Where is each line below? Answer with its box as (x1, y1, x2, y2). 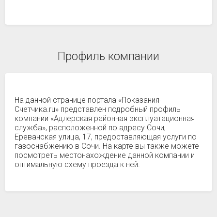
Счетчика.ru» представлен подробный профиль (15, 105, 181, 114)
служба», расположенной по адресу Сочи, (15, 123, 166, 132)
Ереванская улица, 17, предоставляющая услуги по (15, 132, 197, 141)
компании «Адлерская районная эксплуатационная (15, 114, 195, 123)
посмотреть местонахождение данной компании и (15, 151, 195, 160)
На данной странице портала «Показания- (15, 95, 162, 105)
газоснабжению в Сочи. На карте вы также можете (15, 141, 199, 151)
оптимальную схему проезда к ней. (15, 160, 140, 169)
